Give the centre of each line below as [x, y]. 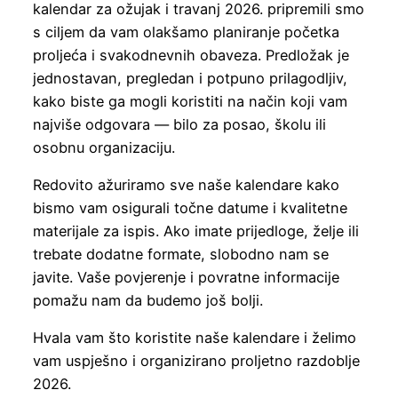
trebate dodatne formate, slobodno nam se [180, 255]
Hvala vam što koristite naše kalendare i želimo [194, 338]
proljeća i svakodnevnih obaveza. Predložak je [191, 55]
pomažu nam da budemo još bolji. [147, 301]
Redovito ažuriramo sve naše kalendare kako [186, 185]
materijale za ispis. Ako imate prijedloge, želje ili [195, 231]
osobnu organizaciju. [103, 147]
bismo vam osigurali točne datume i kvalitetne [190, 208]
